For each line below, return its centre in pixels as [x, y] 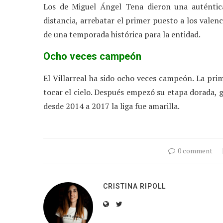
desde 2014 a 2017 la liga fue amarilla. [111, 106]
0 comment [195, 150]
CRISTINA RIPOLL [134, 186]
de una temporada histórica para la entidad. [122, 34]
